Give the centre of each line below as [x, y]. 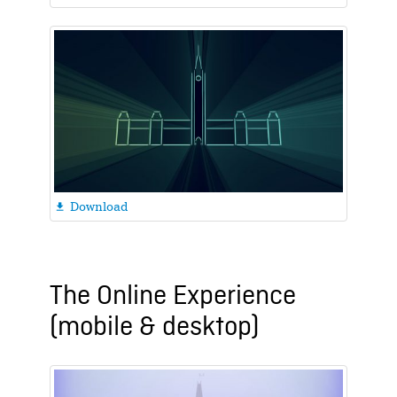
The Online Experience [173, 297]
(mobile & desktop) [155, 328]
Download [97, 207]
